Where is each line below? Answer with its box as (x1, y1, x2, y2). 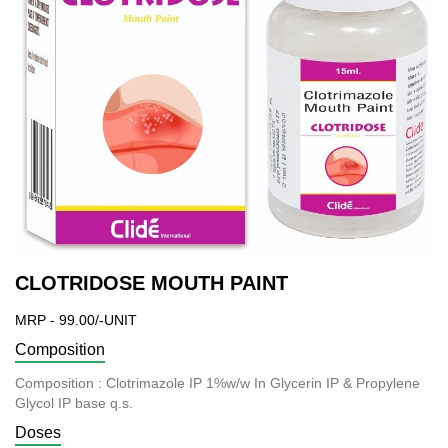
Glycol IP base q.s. (15, 394, 133, 411)
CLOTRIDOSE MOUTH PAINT (15, 271, 288, 294)
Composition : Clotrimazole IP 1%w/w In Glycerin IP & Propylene (15, 374, 420, 391)
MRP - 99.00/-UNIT (15, 311, 137, 328)
